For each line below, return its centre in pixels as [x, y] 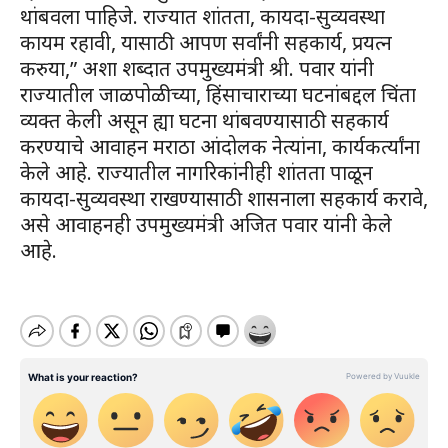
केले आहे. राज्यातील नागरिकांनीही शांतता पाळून [196, 172]
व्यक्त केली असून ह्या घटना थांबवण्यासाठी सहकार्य [204, 120]
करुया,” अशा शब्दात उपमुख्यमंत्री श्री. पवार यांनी [197, 68]
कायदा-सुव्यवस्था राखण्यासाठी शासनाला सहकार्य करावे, [224, 198]
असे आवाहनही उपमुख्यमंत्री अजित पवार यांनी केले [206, 224]
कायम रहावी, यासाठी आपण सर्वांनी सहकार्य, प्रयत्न [206, 42]
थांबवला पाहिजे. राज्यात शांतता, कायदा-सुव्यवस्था [202, 16]
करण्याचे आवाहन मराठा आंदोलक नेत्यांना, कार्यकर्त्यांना [220, 146]
